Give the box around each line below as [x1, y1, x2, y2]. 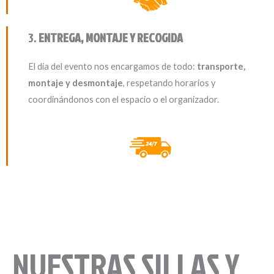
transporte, [196, 61, 245, 72]
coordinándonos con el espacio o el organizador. [28, 94, 219, 105]
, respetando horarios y [122, 77, 215, 88]
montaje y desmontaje [28, 77, 123, 88]
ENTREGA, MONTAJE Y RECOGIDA [38, 28, 183, 46]
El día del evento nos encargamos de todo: [28, 61, 197, 72]
